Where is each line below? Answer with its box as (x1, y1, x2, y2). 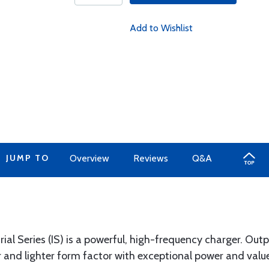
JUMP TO (5, 153, 49, 163)
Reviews (133, 153, 168, 164)
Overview (69, 153, 109, 164)
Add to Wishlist (129, 22, 193, 34)
